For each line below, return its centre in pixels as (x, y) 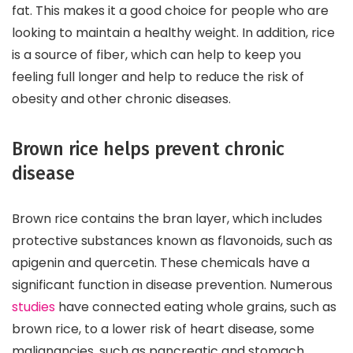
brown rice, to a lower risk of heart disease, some (163, 329)
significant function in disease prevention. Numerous (172, 284)
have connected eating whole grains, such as (196, 307)
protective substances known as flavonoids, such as (172, 240)
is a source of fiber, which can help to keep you (156, 54)
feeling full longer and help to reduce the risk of (158, 76)
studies (33, 307)
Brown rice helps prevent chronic (148, 149)
